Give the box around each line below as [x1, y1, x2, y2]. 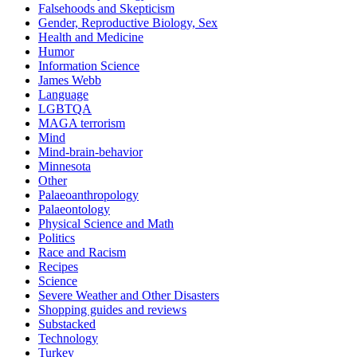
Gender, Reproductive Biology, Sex [38, 15, 218, 29]
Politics [38, 230, 75, 245]
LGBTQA [38, 101, 92, 116]
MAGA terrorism [38, 116, 125, 130]
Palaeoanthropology [38, 187, 139, 202]
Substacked [38, 316, 96, 331]
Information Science [38, 58, 139, 73]
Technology [38, 331, 98, 345]
